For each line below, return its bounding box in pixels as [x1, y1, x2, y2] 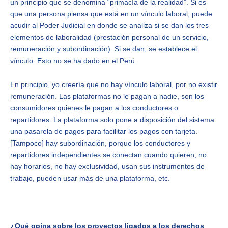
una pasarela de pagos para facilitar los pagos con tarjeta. [10, 127, 197, 136]
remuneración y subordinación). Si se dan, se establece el [10, 44, 197, 53]
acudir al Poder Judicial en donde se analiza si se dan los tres [10, 21, 209, 30]
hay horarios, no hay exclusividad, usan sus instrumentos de [10, 162, 205, 171]
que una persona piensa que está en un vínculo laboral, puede [10, 9, 212, 18]
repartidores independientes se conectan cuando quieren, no [10, 151, 207, 159]
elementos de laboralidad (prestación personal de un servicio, [10, 33, 209, 41]
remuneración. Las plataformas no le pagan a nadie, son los [10, 92, 204, 101]
